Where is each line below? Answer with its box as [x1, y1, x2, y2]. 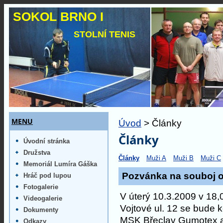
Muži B [173, 154, 194, 162]
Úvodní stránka [23, 137, 70, 145]
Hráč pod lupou [23, 172, 71, 179]
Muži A [146, 154, 166, 162]
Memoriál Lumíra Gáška [23, 160, 97, 168]
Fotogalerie [23, 183, 58, 191]
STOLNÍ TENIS [74, 29, 135, 39]
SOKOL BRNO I [13, 9, 104, 23]
